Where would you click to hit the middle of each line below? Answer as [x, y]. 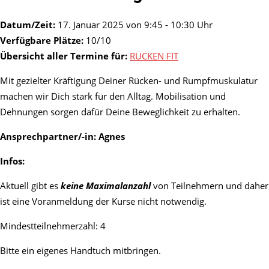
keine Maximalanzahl [106, 186]
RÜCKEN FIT [154, 56]
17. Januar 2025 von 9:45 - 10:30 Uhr [134, 25]
